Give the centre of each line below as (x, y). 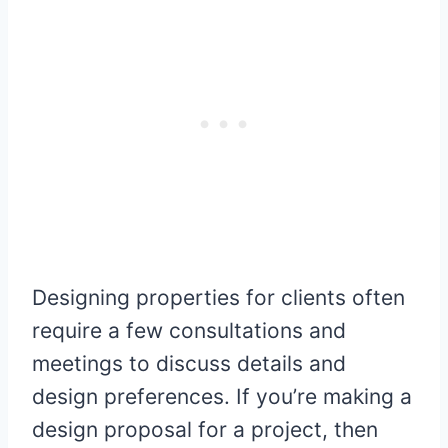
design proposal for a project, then (205, 429)
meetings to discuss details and (189, 363)
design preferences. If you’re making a (222, 396)
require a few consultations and (189, 330)
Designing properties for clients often (218, 297)
